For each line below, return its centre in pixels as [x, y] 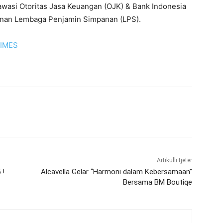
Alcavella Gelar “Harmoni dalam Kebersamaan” [116, 172]
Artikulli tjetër [174, 161]
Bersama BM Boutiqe [157, 182]
